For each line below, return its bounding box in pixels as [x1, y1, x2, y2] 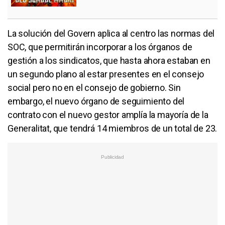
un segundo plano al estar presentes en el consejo [8, 68, 204, 79]
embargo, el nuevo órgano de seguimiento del [8, 95, 185, 106]
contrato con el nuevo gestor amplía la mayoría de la [8, 109, 208, 120]
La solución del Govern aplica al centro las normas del [8, 28, 215, 39]
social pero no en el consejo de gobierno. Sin [8, 82, 181, 93]
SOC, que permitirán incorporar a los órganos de [8, 41, 192, 52]
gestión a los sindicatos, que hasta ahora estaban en [8, 55, 210, 66]
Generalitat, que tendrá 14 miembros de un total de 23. [8, 123, 217, 134]
